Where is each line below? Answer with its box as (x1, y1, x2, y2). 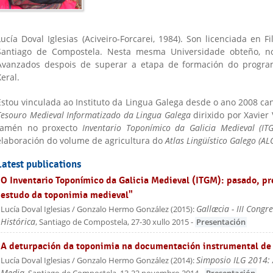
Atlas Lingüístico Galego (165, 134, 256, 146)
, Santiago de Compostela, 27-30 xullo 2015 (35, 216, 189, 227)
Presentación (196, 216, 246, 227)
